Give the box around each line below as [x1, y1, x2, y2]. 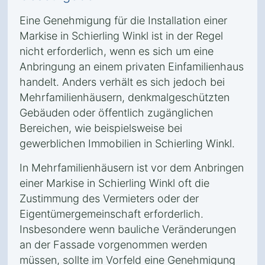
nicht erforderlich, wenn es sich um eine [20, 45, 214, 57]
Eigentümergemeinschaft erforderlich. [20, 208, 203, 220]
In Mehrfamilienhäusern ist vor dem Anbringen [20, 161, 244, 174]
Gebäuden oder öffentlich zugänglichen [20, 106, 213, 119]
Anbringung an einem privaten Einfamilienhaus [20, 60, 244, 73]
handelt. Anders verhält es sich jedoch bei [20, 76, 225, 88]
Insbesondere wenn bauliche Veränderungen [20, 223, 236, 235]
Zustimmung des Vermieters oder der [20, 192, 199, 205]
